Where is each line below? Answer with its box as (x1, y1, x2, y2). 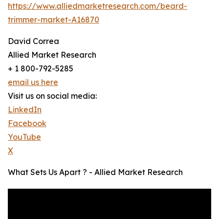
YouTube (8, 132, 41, 142)
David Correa (8, 36, 59, 46)
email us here (8, 77, 58, 88)
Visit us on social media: (8, 91, 97, 101)
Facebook (8, 118, 46, 129)
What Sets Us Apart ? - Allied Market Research (8, 167, 183, 177)
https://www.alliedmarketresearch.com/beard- (8, 1, 187, 11)
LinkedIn (8, 105, 42, 115)
